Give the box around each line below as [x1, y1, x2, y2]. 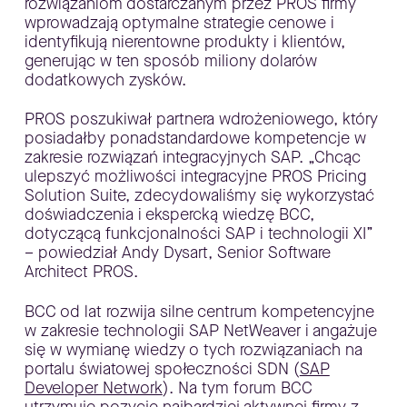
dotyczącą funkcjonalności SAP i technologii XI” [24, 223, 373, 244]
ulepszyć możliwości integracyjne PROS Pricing [24, 165, 366, 187]
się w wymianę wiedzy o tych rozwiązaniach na [24, 338, 362, 361]
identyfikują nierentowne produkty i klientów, [24, 30, 345, 53]
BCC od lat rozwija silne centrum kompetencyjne [24, 300, 374, 323]
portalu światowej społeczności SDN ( [24, 357, 300, 380]
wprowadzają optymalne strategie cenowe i [24, 11, 334, 34]
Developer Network [24, 376, 163, 399]
